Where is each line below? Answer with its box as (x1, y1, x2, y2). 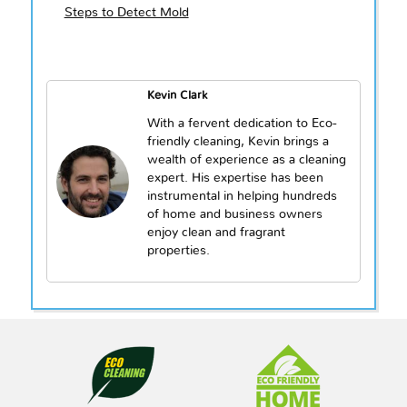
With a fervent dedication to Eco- (146, 117, 337, 131)
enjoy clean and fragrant (146, 226, 285, 240)
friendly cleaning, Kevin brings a (146, 135, 329, 149)
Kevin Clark (146, 90, 207, 103)
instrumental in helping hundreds (146, 190, 337, 203)
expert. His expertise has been (146, 172, 323, 185)
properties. (146, 244, 210, 258)
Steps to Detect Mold (64, 6, 189, 20)
